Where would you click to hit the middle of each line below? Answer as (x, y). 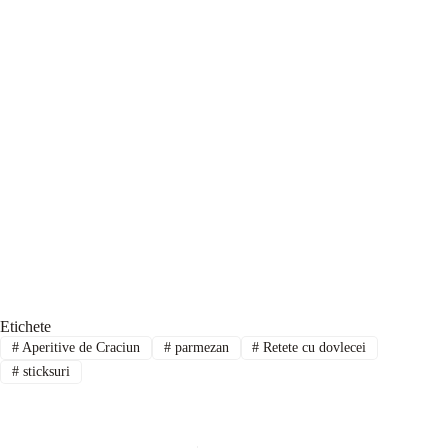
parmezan (199, 347)
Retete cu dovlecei (313, 347)
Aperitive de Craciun (79, 347)
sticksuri (44, 372)
